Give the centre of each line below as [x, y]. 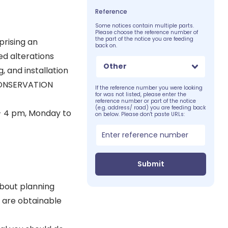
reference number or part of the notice [146, 101]
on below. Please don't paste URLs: [140, 114]
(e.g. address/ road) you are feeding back [151, 107]
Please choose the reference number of [147, 32]
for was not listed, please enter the [141, 94]
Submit [151, 164]
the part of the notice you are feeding [145, 39]
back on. [106, 45]
